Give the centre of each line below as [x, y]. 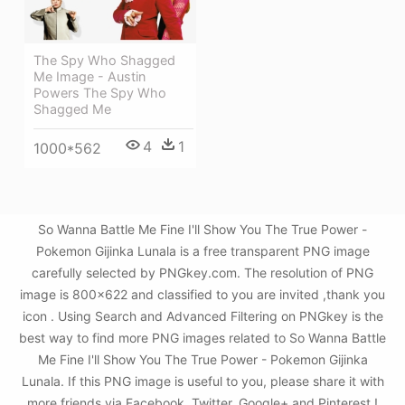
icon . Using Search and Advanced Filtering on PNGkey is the [202, 316]
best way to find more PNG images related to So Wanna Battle [202, 338]
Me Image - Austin [89, 76]
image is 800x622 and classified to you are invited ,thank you [202, 295]
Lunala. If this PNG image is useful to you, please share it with [202, 381]
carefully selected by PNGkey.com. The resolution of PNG [202, 273]
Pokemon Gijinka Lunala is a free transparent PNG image [202, 251]
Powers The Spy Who [100, 92]
